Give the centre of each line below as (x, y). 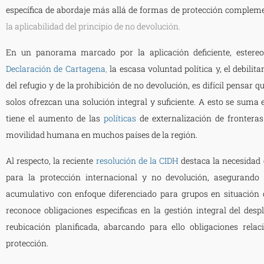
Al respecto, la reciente (50, 160)
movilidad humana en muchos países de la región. (102, 134)
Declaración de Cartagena (56, 68)
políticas (120, 118)
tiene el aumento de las (53, 118)
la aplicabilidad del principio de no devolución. (93, 26)
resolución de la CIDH (137, 160)
